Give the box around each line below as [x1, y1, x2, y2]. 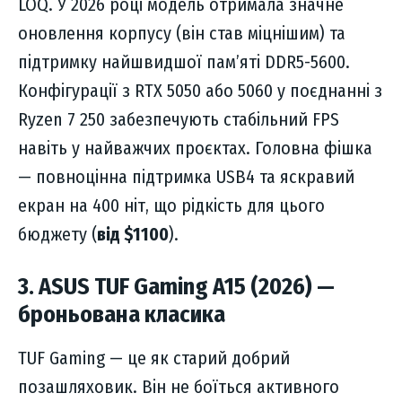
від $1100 [97, 223, 169, 246]
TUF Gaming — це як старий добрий [18, 347, 290, 370]
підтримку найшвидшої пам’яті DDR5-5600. [18, 51, 350, 74]
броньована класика [18, 301, 225, 329]
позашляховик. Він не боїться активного [18, 376, 339, 398]
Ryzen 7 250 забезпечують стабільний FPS [18, 109, 339, 131]
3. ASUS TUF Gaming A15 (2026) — [18, 273, 335, 301]
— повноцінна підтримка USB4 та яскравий [18, 166, 354, 188]
